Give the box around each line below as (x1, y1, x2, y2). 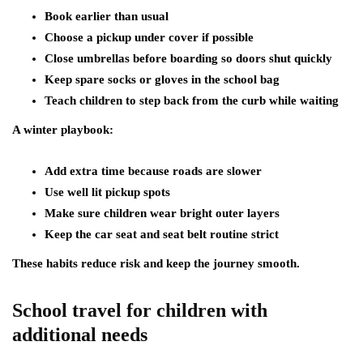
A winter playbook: (12, 123, 113, 136)
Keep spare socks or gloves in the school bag (45, 73, 280, 86)
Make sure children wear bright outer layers (45, 207, 280, 220)
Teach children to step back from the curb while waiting (45, 94, 339, 107)
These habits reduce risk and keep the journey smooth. (12, 257, 300, 270)
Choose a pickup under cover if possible (45, 31, 254, 44)
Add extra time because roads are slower (45, 164, 262, 177)
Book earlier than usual (45, 10, 169, 23)
